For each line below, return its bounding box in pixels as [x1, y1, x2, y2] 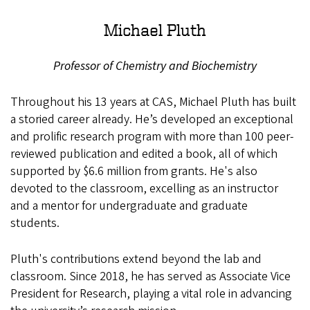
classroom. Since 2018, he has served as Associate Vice [10, 268, 291, 286]
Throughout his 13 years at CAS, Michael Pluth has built [10, 93, 296, 111]
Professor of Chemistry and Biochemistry [53, 57, 257, 75]
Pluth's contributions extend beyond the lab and [10, 250, 262, 268]
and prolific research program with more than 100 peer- [10, 128, 293, 146]
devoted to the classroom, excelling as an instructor [10, 180, 278, 198]
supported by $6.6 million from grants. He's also [10, 163, 257, 181]
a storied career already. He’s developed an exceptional [10, 111, 293, 129]
